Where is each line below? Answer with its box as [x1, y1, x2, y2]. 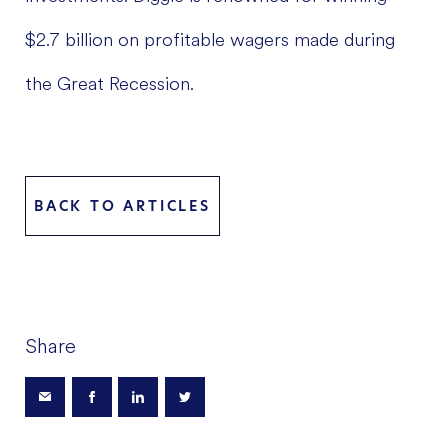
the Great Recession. [25, 70, 194, 97]
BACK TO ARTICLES [34, 195, 211, 216]
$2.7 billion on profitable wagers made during [25, 26, 395, 53]
